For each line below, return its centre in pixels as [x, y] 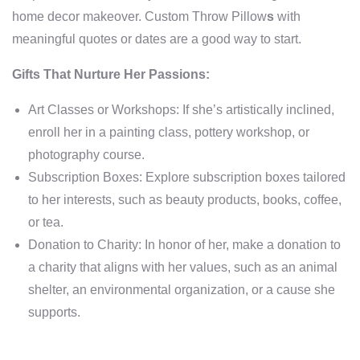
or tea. [46, 222]
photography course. [86, 155]
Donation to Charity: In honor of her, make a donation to [184, 245]
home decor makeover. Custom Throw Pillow [139, 16]
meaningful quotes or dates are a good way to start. [157, 39]
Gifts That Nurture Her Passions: [111, 74]
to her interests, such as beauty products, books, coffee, [185, 200]
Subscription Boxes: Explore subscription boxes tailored [187, 177]
